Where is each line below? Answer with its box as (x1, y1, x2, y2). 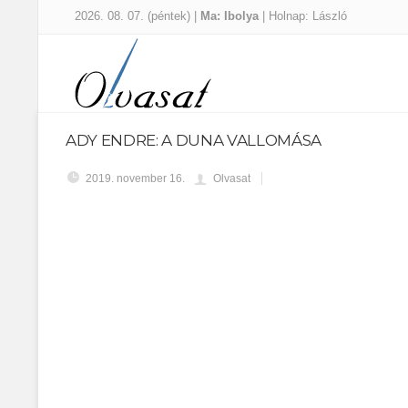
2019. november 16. (86, 172, 185, 185)
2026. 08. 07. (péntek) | (75, 9, 200, 23)
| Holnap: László (262, 9, 347, 23)
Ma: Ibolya (200, 9, 262, 23)
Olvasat (213, 172, 250, 185)
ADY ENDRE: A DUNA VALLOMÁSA (66, 131, 321, 149)
